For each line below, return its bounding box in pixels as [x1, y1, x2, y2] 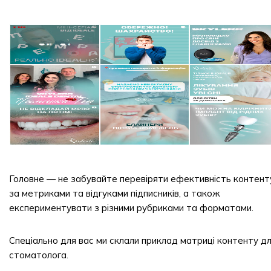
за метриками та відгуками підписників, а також [9, 188, 220, 199]
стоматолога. [9, 249, 68, 261]
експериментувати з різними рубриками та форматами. [9, 202, 253, 214]
